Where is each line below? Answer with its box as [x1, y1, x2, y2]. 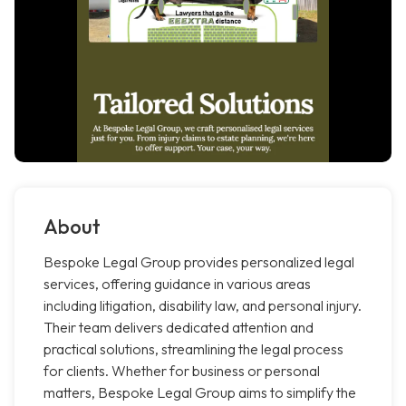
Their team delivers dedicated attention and [43, 318, 314, 337]
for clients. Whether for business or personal [43, 362, 320, 381]
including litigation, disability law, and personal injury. [43, 296, 362, 315]
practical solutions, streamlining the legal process [43, 340, 343, 359]
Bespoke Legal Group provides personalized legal [43, 253, 354, 272]
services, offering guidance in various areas [43, 275, 311, 294]
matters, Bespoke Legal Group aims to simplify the [43, 383, 356, 402]
